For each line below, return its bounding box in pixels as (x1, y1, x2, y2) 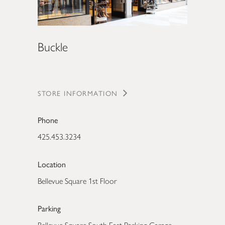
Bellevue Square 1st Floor (38, 176, 117, 186)
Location (38, 158, 66, 170)
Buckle (38, 39, 68, 54)
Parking (38, 202, 61, 214)
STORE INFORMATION (38, 87, 118, 98)
